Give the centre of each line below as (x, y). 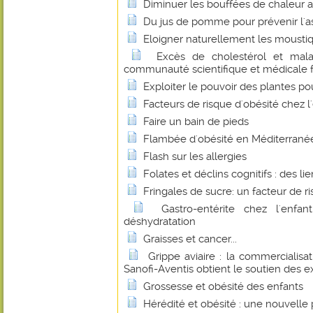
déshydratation (160, 221)
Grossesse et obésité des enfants (223, 286)
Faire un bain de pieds (196, 122)
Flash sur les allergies (195, 156)
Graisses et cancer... (190, 239)
